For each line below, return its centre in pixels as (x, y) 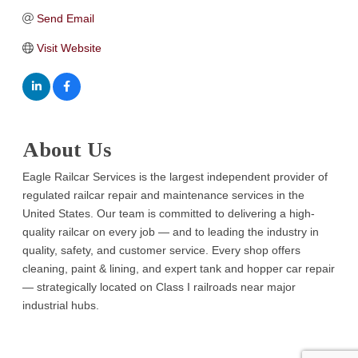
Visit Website (69, 48)
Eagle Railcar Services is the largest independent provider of (175, 176)
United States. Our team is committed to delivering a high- (169, 213)
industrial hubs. (61, 305)
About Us (67, 149)
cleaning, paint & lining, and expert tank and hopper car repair (179, 268)
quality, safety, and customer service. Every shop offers (162, 250)
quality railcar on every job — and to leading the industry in (171, 231)
